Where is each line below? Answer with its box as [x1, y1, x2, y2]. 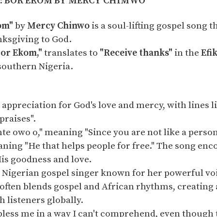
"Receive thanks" [100, 47, 172, 59]
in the [172, 47, 201, 59]
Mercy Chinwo [27, 20, 90, 31]
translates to [42, 47, 100, 59]
